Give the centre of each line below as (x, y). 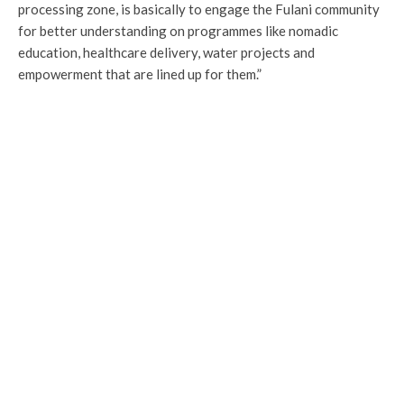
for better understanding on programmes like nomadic (178, 31)
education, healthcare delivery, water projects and (166, 52)
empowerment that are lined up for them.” (140, 74)
